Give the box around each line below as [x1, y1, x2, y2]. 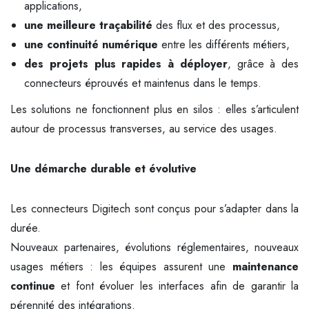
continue [10, 278, 55, 294]
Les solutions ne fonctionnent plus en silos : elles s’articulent [10, 101, 299, 117]
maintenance [232, 259, 299, 275]
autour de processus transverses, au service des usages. [10, 121, 277, 137]
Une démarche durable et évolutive [10, 161, 197, 177]
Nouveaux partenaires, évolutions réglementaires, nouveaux [10, 239, 299, 255]
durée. [10, 220, 41, 236]
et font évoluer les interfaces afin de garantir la [55, 278, 299, 294]
